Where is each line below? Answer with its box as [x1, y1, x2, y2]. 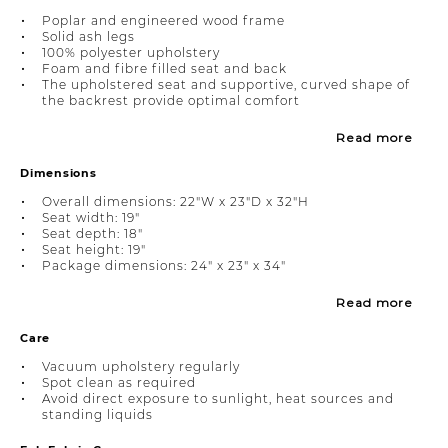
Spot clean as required [42, 374, 196, 390]
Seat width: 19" [42, 209, 140, 225]
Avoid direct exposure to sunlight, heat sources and [42, 390, 394, 406]
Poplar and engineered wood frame [42, 12, 285, 28]
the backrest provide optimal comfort [42, 92, 300, 108]
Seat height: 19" [42, 241, 146, 257]
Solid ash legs [42, 28, 135, 44]
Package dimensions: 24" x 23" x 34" [42, 257, 286, 273]
